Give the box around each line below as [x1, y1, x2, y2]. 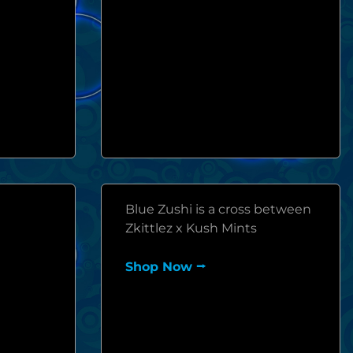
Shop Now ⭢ [125, 259, 206, 274]
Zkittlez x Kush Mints [125, 221, 257, 236]
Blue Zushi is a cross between [125, 202, 311, 217]
